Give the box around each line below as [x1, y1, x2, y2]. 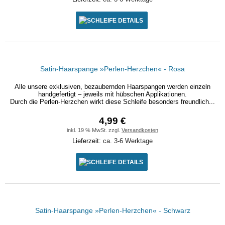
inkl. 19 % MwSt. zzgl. [67, 127, 122, 133]
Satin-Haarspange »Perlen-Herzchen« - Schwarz [35, 206, 190, 214]
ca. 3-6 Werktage [103, 137, 153, 145]
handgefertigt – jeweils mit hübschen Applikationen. [38, 90, 187, 98]
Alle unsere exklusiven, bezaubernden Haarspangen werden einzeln [15, 83, 210, 90]
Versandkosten [122, 127, 158, 133]
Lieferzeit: [72, 137, 103, 145]
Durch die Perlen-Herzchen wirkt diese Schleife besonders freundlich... [10, 98, 215, 105]
